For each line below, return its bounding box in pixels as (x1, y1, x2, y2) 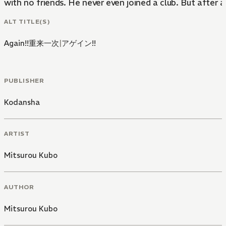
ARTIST (4, 130, 30, 138)
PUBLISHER (4, 76, 44, 84)
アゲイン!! (62, 38, 96, 48)
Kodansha (4, 97, 40, 107)
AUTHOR (4, 183, 34, 191)
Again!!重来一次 (4, 38, 59, 48)
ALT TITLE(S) (4, 17, 50, 25)
